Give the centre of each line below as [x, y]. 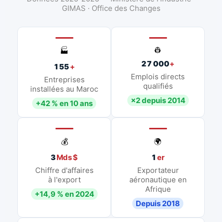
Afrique [158, 189]
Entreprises [64, 79]
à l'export [64, 179]
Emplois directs [158, 76]
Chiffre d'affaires [64, 170]
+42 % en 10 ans [64, 103]
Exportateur [158, 170]
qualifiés [158, 86]
